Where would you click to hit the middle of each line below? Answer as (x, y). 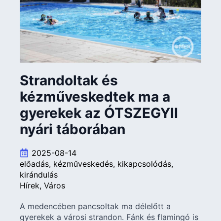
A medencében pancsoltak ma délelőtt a (95, 206)
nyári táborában (73, 129)
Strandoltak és (69, 81)
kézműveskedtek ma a (95, 97)
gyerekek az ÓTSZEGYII (99, 113)
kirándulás (39, 175)
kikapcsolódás (144, 164)
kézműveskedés (83, 164)
